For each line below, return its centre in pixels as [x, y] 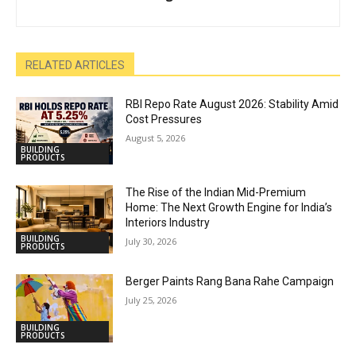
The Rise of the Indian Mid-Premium [216, 193]
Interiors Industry [168, 223]
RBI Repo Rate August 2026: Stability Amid [232, 104]
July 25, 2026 [151, 300]
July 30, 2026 [151, 242]
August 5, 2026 [156, 137]
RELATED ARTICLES [75, 65]
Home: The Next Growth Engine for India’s [229, 208]
